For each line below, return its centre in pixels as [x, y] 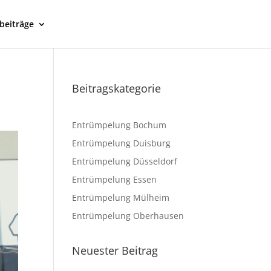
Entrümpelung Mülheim [121, 198]
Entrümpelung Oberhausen [128, 216]
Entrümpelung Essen [115, 179]
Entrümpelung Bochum [119, 125]
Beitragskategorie [117, 88]
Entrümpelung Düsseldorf [125, 161]
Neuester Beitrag [115, 250]
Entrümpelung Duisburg [122, 143]
